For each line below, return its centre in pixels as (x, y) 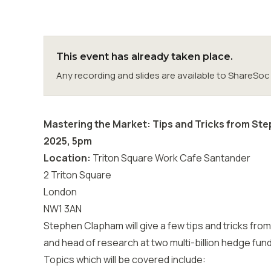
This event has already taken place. (145, 57)
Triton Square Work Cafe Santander (171, 158)
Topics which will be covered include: (125, 260)
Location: (67, 158)
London (60, 192)
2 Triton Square (77, 175)
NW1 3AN (63, 209)
